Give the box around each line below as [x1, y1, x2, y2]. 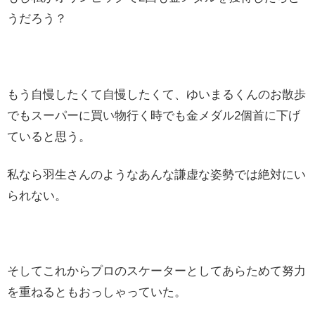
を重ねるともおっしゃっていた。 [7, 285, 186, 300]
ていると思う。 [7, 130, 91, 144]
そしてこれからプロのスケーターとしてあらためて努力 [7, 264, 306, 278]
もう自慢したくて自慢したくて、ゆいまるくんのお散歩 [7, 88, 306, 102]
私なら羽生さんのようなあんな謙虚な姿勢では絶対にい [7, 167, 306, 181]
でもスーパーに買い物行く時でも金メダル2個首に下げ [7, 109, 300, 123]
